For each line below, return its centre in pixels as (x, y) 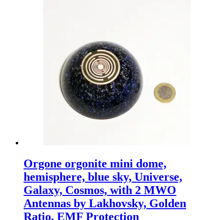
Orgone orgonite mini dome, (95, 164)
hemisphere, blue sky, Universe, (103, 177)
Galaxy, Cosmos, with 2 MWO (100, 190)
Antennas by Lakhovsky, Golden (105, 204)
